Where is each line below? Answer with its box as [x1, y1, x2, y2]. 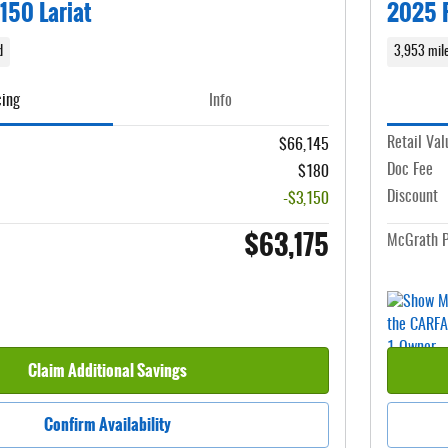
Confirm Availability [43, 412, 171, 438]
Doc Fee [387, 161, 433, 178]
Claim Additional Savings [27, 357, 187, 383]
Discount [387, 188, 438, 205]
